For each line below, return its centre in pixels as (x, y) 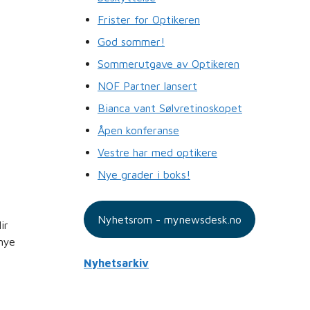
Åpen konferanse (138, 130)
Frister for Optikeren (149, 19)
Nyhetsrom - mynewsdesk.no (170, 219)
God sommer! (131, 41)
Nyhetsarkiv (116, 263)
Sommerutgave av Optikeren (168, 63)
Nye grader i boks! (144, 174)
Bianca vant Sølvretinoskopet (170, 108)
